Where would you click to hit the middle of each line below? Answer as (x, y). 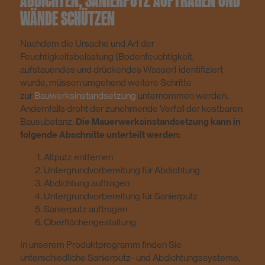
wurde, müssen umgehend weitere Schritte (106, 82)
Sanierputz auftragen (85, 209)
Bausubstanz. (48, 121)
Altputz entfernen (78, 157)
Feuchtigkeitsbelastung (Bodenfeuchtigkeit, (107, 56)
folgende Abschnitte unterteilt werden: (101, 135)
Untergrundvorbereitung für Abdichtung (122, 170)
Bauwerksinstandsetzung (85, 95)
